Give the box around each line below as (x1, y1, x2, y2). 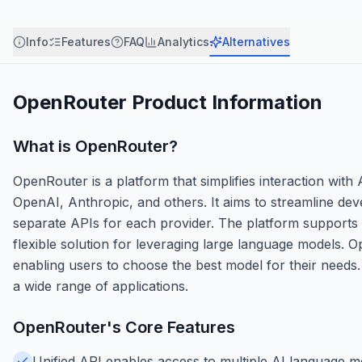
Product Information (127, 90, 322, 114)
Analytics (158, 34, 209, 48)
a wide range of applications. (13, 277, 188, 294)
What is (13, 136, 75, 156)
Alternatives (222, 34, 290, 48)
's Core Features (107, 317, 235, 337)
